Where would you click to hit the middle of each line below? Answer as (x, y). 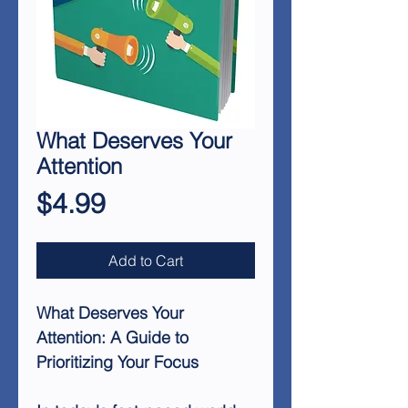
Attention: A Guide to (112, 337)
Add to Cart (146, 260)
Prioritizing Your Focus (117, 362)
